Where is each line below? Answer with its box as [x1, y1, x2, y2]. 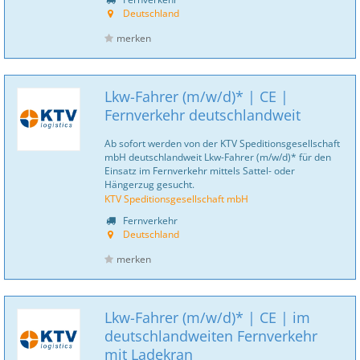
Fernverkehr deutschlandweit [104, 105, 301, 125]
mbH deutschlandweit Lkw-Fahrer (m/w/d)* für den [104, 150, 331, 163]
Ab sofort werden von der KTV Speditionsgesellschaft [104, 137, 340, 149]
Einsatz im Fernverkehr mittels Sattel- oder [104, 164, 295, 177]
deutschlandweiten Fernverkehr [104, 326, 317, 346]
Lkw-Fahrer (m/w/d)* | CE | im [104, 308, 310, 327]
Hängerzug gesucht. [104, 178, 194, 190]
